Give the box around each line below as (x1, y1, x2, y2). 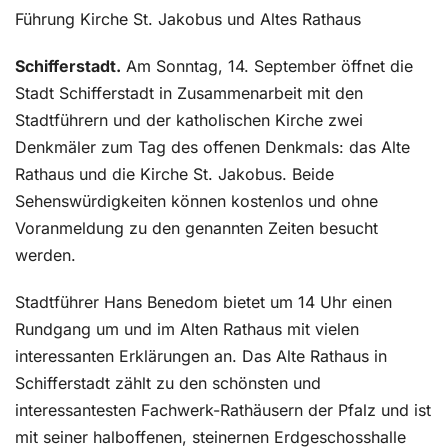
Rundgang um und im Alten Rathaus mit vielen (15, 319, 359, 340)
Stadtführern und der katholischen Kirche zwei (15, 110, 363, 131)
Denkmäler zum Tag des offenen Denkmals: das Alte (15, 137, 410, 158)
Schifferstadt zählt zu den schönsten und (15, 373, 321, 394)
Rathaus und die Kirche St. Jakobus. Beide (15, 164, 334, 185)
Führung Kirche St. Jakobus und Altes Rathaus (15, 9, 361, 30)
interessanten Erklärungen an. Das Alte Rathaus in (15, 346, 387, 367)
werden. (15, 245, 76, 266)
